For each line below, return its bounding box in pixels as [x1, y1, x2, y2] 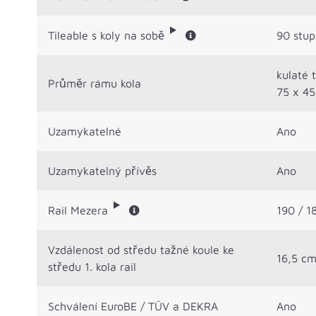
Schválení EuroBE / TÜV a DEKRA [48, 299, 218, 312]
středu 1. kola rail [48, 260, 136, 273]
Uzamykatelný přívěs [48, 164, 157, 177]
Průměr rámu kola [48, 76, 141, 90]
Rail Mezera [48, 203, 108, 217]
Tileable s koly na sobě [48, 28, 164, 42]
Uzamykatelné [48, 124, 121, 138]
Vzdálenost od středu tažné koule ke [48, 243, 234, 256]
